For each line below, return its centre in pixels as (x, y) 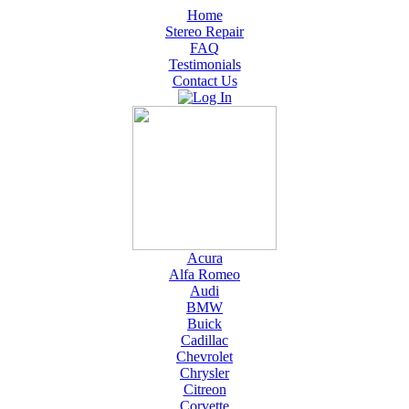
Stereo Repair (204, 31)
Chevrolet (204, 357)
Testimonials (204, 64)
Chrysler (204, 373)
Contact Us (204, 81)
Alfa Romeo (204, 274)
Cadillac (204, 340)
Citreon (204, 389)
